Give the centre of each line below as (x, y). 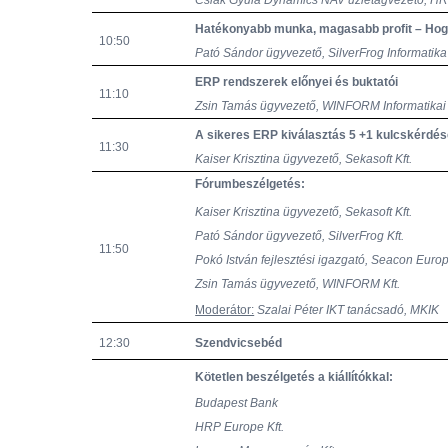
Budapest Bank (237, 403)
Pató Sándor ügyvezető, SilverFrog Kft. (300, 236)
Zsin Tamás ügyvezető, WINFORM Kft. (298, 284)
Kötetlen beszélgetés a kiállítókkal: (294, 377)
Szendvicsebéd (239, 343)
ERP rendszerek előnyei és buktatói (297, 82)
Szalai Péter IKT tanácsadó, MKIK (348, 310)
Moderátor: (225, 310)
